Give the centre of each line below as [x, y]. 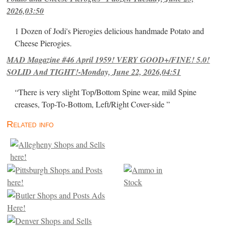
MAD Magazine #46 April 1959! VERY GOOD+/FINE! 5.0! [108, 59]
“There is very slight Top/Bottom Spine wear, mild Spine [106, 92]
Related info [30, 124]
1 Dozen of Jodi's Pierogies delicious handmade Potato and [110, 31]
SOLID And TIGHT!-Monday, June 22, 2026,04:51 [94, 72]
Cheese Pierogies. [44, 43]
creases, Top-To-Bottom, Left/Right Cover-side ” [93, 104]
